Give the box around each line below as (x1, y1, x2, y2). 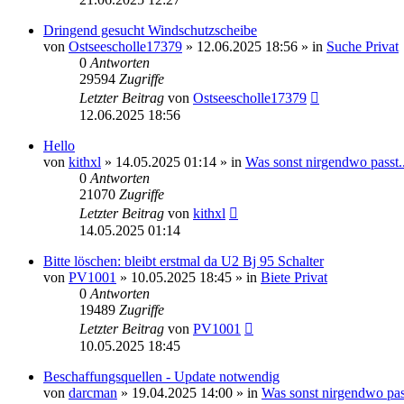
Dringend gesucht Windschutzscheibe (43, 22, 257, 38)
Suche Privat (326, 38, 399, 54)
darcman (69, 384, 117, 400)
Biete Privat (261, 269, 327, 285)
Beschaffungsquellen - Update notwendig (43, 368, 280, 384)
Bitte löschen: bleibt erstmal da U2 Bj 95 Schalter (43, 252, 324, 269)
